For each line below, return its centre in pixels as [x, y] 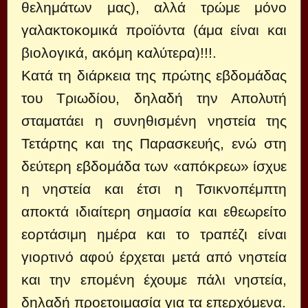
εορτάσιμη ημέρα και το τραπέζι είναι [154, 234]
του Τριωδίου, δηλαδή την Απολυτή [154, 98]
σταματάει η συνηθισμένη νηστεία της [154, 121]
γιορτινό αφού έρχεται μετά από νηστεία [154, 257]
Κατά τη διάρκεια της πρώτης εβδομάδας [154, 75]
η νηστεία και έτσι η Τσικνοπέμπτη [154, 189]
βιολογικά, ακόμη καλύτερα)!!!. [119, 53]
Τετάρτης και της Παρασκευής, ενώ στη [154, 143]
